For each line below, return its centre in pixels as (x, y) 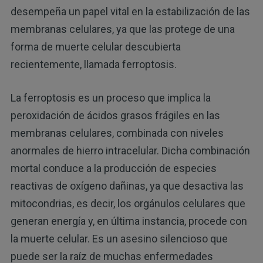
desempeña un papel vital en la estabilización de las (130, 11)
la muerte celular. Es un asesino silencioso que (119, 238)
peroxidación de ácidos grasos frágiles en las (115, 115)
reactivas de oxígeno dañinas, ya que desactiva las (127, 186)
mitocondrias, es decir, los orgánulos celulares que (128, 203)
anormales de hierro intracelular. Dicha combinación (130, 150)
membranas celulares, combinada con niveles (117, 133)
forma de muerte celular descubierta (95, 46)
